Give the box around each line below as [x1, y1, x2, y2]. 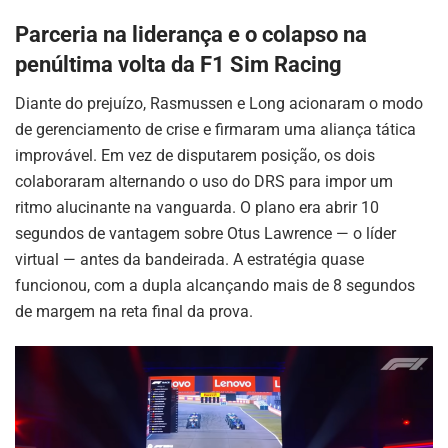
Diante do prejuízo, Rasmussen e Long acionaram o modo [15, 93, 423, 113]
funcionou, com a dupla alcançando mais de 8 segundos [15, 275, 415, 295]
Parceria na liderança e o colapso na [15, 22, 367, 48]
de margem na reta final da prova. [15, 301, 253, 321]
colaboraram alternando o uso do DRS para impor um [15, 171, 393, 191]
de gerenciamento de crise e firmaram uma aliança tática [15, 119, 416, 139]
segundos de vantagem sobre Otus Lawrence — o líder [15, 223, 396, 243]
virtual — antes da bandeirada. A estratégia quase [15, 249, 364, 269]
